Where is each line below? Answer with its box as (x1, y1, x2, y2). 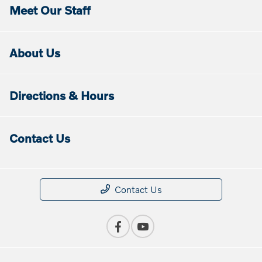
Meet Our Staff (9, 3, 91, 18)
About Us (9, 46, 60, 60)
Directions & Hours (9, 88, 114, 103)
